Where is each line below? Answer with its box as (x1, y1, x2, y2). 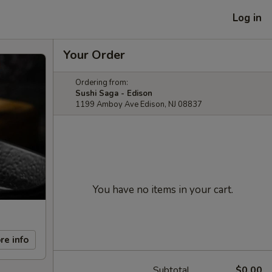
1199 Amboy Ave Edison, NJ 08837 (75, 99, 202, 110)
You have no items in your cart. (92, 183, 233, 197)
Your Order (63, 47, 125, 63)
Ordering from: (75, 77, 128, 88)
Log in (233, 10, 262, 25)
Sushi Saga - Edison (75, 88, 152, 99)
